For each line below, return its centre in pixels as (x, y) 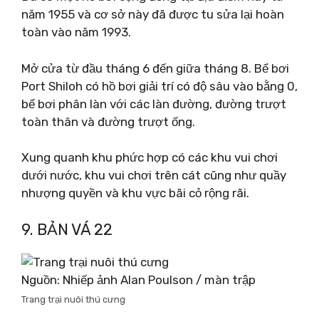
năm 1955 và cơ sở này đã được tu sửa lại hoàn (153, 14)
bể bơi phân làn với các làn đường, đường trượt (154, 104)
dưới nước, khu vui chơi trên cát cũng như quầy (154, 175)
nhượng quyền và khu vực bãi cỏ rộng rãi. (135, 193)
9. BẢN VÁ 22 (67, 229)
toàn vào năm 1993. (76, 32)
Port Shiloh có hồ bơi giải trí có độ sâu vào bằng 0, (159, 86)
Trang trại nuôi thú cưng (73, 299)
